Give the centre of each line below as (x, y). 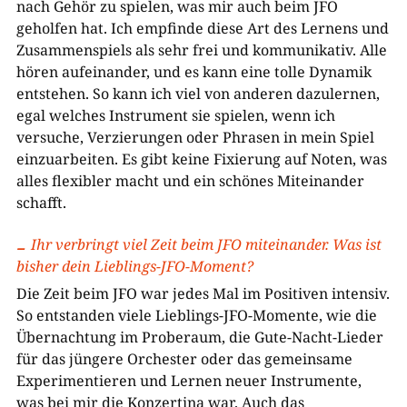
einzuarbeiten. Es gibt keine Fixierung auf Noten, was (201, 159)
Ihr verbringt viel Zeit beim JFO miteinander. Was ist (206, 244)
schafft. (41, 203)
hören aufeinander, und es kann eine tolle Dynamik (194, 72)
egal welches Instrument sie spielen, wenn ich (175, 115)
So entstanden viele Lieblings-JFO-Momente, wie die (196, 315)
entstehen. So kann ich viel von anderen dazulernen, (198, 94)
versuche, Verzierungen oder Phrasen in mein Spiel (195, 137)
